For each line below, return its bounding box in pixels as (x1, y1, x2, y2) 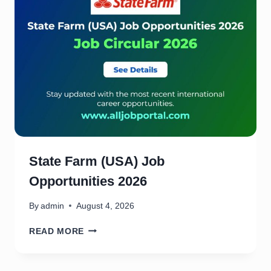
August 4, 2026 (76, 201, 135, 211)
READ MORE (29, 226, 85, 236)
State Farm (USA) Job (29, 154, 165, 169)
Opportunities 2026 (29, 174, 147, 189)
